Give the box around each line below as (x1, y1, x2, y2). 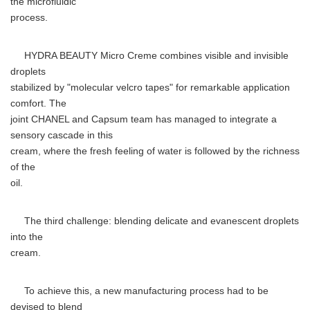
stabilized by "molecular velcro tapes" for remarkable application (10, 82, 290, 93)
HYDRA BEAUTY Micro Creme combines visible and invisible (10, 51, 289, 61)
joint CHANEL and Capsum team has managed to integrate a (10, 114, 277, 125)
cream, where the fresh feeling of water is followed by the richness (10, 146, 300, 156)
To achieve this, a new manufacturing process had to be (10, 286, 268, 296)
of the (10, 162, 35, 172)
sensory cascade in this (10, 130, 113, 140)
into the (10, 232, 43, 242)
